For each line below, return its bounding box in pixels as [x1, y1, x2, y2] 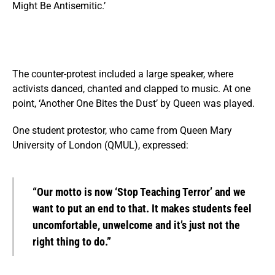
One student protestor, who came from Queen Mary [12, 124, 232, 136]
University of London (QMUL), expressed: [12, 139, 188, 151]
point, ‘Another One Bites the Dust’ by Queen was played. [12, 97, 255, 109]
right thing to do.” [33, 234, 111, 248]
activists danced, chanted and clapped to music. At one [12, 82, 250, 95]
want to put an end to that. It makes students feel [33, 201, 252, 215]
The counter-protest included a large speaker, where [12, 68, 233, 80]
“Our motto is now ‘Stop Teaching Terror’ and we [33, 185, 246, 198]
